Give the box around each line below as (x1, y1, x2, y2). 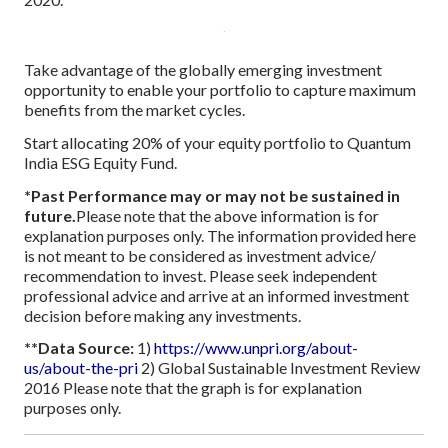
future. (24, 205, 76, 225)
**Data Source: (24, 338, 134, 358)
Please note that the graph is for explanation (63, 378, 362, 398)
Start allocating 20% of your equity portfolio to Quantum (24, 132, 411, 152)
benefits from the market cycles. (24, 100, 245, 120)
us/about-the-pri (24, 358, 138, 378)
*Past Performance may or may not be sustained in (24, 185, 400, 205)
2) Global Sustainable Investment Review (138, 358, 420, 378)
